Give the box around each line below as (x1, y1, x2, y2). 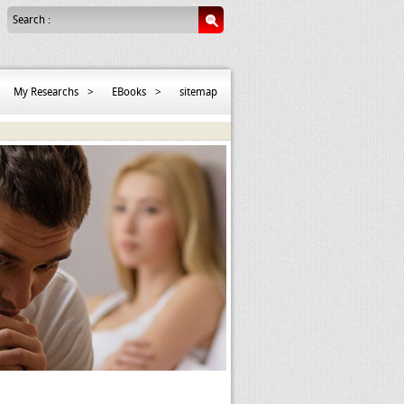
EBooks (112, 86, 146, 98)
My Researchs (14, 86, 78, 98)
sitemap (179, 86, 217, 98)
